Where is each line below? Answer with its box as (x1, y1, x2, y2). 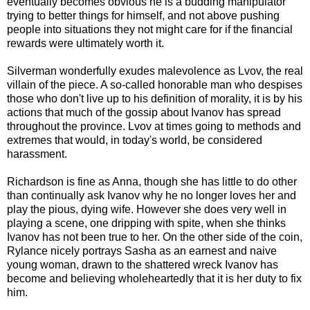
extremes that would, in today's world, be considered (7, 134, 262, 146)
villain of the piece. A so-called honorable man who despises (7, 78, 302, 91)
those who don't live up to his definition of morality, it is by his (7, 92, 302, 104)
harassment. (7, 147, 67, 160)
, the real (261, 64, 303, 77)
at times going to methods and (152, 120, 301, 132)
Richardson (7, 175, 64, 188)
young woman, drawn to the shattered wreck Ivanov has (7, 258, 278, 271)
